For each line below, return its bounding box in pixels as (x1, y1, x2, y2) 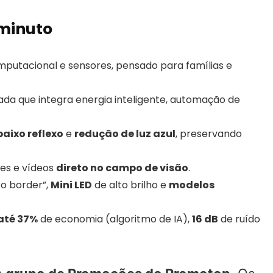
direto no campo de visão (56, 161, 188, 175)
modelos (169, 178, 214, 193)
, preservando (175, 127, 242, 141)
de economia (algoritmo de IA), (38, 212, 192, 227)
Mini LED (51, 178, 92, 193)
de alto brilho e (92, 178, 169, 193)
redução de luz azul (74, 127, 175, 141)
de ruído (218, 212, 260, 227)
